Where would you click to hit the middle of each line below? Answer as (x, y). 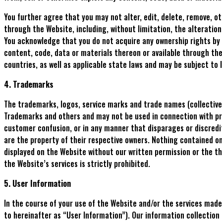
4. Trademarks (29, 84)
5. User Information (37, 183)
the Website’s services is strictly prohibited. (77, 163)
